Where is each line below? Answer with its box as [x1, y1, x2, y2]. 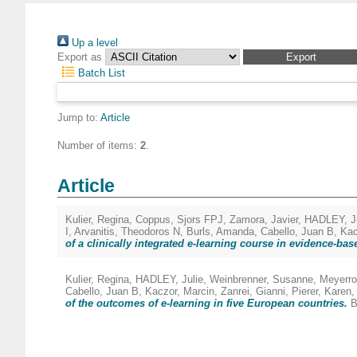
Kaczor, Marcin [145, 285, 214, 297]
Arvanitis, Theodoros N [74, 226, 180, 237]
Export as [57, 51, 102, 63]
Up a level [69, 37, 118, 49]
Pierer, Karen [292, 285, 351, 297]
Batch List [75, 67, 126, 79]
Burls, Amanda [186, 226, 254, 237]
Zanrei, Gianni [221, 285, 285, 297]
